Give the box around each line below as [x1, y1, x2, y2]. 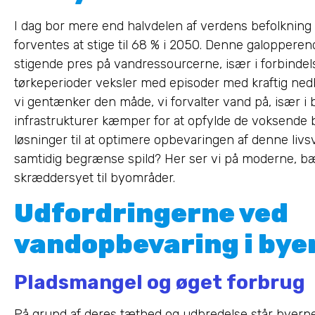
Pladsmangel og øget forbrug [14, 271, 305, 295]
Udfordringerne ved [14, 198, 288, 229]
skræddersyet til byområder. [14, 170, 175, 186]
